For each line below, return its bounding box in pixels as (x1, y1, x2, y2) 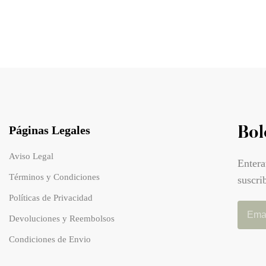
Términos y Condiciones (9, 172, 100, 182)
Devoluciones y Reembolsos (9, 214, 115, 224)
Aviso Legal (9, 151, 54, 161)
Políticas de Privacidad (9, 193, 93, 203)
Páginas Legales (9, 123, 91, 137)
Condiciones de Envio (9, 235, 91, 245)
